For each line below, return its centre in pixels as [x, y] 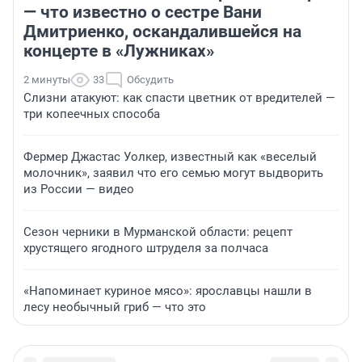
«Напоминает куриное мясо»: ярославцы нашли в [168, 291]
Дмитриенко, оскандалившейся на [162, 32]
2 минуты [47, 80]
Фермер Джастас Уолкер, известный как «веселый [170, 157]
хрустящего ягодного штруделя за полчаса [146, 248]
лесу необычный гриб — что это [115, 307]
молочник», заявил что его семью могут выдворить [173, 173]
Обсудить [150, 80]
